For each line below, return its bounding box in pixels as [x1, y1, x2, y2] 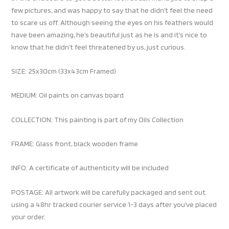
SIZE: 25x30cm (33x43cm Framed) [11, 66, 117, 76]
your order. [11, 212, 46, 221]
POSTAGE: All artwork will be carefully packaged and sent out [11, 187, 206, 197]
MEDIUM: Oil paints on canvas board [11, 90, 124, 100]
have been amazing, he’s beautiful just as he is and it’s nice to [11, 30, 208, 39]
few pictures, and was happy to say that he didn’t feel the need [11, 5, 213, 15]
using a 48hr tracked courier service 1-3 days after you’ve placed [11, 199, 217, 209]
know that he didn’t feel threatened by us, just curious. [11, 42, 186, 52]
